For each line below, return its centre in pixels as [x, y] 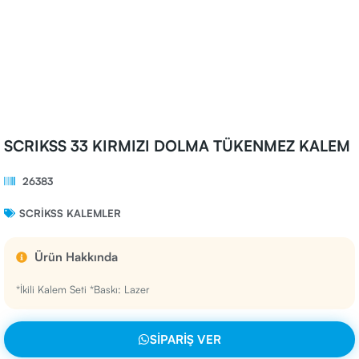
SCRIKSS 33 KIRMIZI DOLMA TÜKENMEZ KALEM [177, 146]
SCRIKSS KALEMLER [70, 213]
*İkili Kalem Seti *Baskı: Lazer [83, 289]
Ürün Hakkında [76, 257]
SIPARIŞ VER [186, 339]
